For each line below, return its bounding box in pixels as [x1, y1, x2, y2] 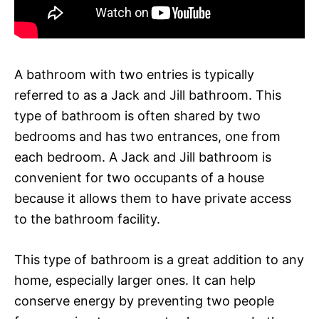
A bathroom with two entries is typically [14, 66, 254, 82]
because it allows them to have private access [14, 190, 291, 206]
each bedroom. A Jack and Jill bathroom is [14, 149, 271, 164]
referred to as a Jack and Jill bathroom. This [14, 87, 281, 103]
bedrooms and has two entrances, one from [14, 128, 281, 144]
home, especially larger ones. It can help [14, 272, 256, 288]
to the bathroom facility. [14, 211, 160, 226]
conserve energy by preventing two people [14, 293, 274, 308]
